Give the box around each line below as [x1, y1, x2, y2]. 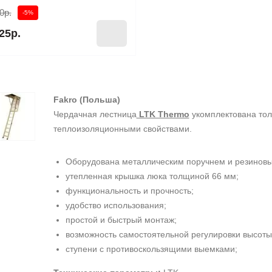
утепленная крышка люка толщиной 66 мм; [65, 171, 239, 181]
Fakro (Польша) [53, 95, 120, 104]
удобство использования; [65, 200, 166, 210]
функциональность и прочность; [65, 186, 194, 195]
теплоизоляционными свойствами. [53, 124, 192, 134]
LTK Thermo [136, 109, 189, 119]
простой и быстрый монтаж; [65, 215, 177, 225]
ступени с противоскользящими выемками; [65, 244, 237, 254]
